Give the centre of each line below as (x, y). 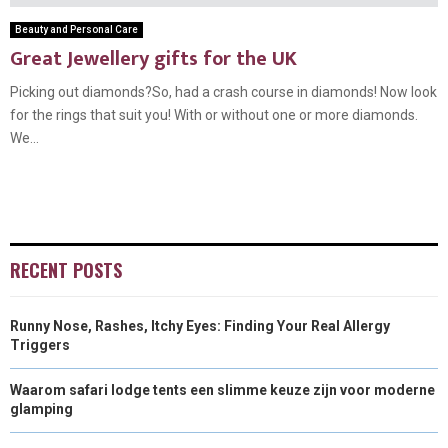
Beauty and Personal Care (76, 30)
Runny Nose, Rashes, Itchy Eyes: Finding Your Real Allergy (200, 326)
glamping (41, 409)
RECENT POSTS (66, 270)
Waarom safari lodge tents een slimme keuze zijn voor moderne (222, 390)
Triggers (40, 345)
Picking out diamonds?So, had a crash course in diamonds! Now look (223, 92)
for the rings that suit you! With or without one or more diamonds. (214, 115)
